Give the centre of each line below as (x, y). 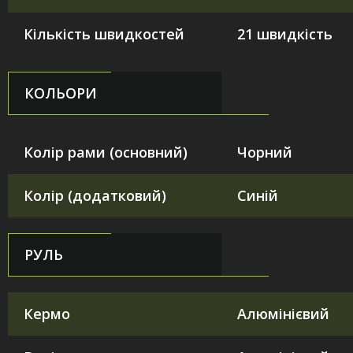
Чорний (265, 152)
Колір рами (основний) (106, 152)
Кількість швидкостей (104, 33)
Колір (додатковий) (95, 195)
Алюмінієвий (283, 313)
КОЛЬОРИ (61, 93)
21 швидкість (285, 33)
